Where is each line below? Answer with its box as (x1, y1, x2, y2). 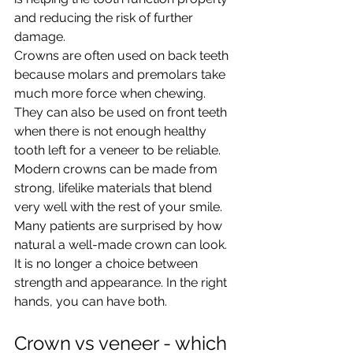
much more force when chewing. (14, 86, 209, 101)
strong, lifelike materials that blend (14, 180, 215, 195)
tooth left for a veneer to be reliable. (14, 143, 221, 158)
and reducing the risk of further (14, 10, 196, 25)
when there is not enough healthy (14, 124, 210, 139)
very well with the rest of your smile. (14, 199, 225, 214)
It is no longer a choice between (14, 256, 201, 271)
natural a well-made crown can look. (14, 237, 230, 252)
